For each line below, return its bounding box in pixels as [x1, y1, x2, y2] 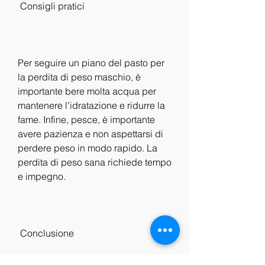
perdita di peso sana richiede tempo [18, 156, 172, 168]
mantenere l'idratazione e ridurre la [18, 99, 165, 111]
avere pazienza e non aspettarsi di [18, 127, 163, 140]
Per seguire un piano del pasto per [18, 56, 164, 69]
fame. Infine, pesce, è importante [18, 113, 155, 125]
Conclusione [20, 227, 76, 239]
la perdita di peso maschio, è [18, 70, 141, 83]
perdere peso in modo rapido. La [18, 141, 157, 154]
